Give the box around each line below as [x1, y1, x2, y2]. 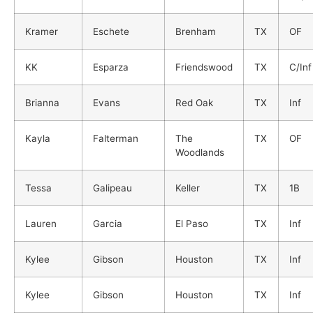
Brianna [25, 96, 59, 108]
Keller [175, 182, 200, 194]
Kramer [25, 25, 58, 37]
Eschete [93, 25, 129, 37]
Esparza [93, 61, 129, 73]
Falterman [93, 132, 138, 144]
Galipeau [93, 182, 132, 194]
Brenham [175, 25, 216, 37]
